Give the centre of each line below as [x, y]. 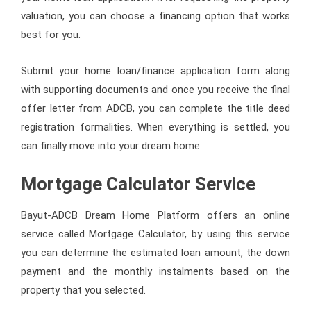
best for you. [51, 34]
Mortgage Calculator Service [138, 184]
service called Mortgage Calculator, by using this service [155, 234]
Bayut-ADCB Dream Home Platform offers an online [155, 215]
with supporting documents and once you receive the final [155, 89]
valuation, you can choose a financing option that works [155, 16]
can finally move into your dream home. [111, 145]
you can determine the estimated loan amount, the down [155, 252]
